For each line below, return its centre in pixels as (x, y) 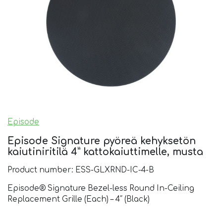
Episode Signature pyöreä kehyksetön (102, 141)
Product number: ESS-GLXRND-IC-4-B (81, 170)
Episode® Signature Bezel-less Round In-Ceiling (101, 188)
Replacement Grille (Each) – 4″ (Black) (79, 199)
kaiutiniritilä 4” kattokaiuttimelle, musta (105, 152)
